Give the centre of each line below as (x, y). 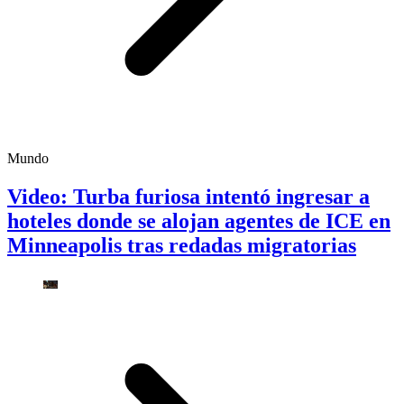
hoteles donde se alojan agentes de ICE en (199, 220)
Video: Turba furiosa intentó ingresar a (188, 196)
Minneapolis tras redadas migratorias (182, 245)
